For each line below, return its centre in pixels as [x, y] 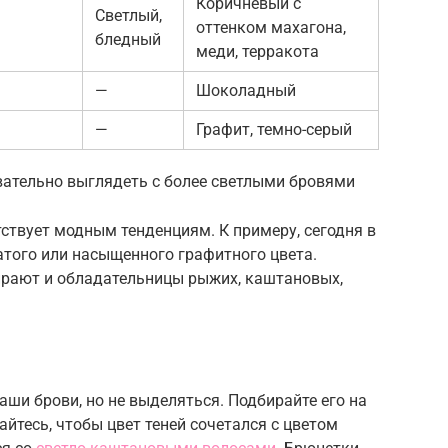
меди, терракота [257, 51]
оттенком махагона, [271, 27]
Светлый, [128, 15]
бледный [128, 39]
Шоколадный [246, 90]
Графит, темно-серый [274, 129]
